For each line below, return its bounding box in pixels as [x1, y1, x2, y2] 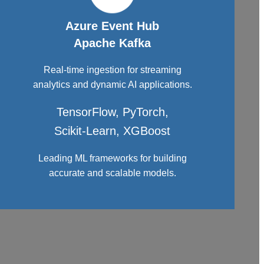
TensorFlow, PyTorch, [56, 105, 169, 118]
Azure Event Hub [65, 19, 160, 32]
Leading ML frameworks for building [38, 153, 187, 163]
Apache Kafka [74, 36, 151, 49]
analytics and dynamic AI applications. [32, 79, 192, 90]
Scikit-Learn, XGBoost [54, 124, 171, 137]
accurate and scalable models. [48, 167, 176, 178]
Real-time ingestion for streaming [43, 64, 181, 75]
